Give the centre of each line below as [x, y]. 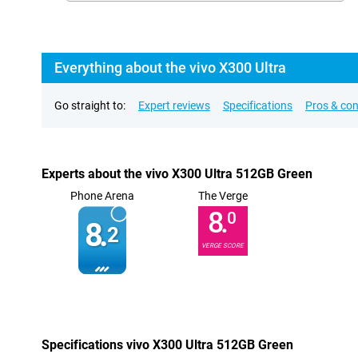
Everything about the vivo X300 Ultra [170, 68]
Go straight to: [90, 105]
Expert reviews [174, 105]
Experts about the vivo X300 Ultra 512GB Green [177, 174]
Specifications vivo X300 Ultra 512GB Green [167, 345]
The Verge [223, 196]
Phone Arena [102, 196]
